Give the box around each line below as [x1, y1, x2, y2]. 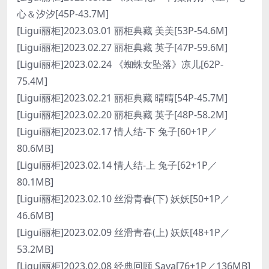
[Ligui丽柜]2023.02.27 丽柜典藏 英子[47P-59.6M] [17, 41, 228, 54]
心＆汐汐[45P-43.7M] [17, 7, 109, 20]
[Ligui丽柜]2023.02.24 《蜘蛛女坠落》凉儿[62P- [17, 58, 223, 71]
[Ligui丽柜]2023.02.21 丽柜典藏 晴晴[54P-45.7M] [17, 91, 228, 104]
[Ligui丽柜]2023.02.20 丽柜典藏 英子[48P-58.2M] [17, 108, 228, 121]
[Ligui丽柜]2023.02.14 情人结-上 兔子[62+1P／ [17, 159, 217, 172]
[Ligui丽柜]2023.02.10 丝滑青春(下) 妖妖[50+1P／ [17, 192, 230, 205]
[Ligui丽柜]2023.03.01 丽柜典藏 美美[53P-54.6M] [17, 24, 228, 37]
